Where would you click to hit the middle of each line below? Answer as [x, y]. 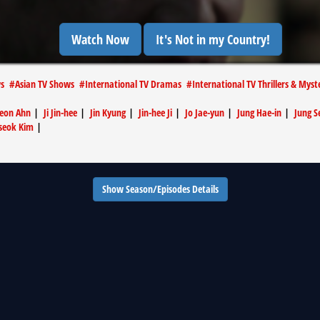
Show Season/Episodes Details [160, 189]
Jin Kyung [108, 112]
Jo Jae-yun [205, 112]
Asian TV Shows [45, 84]
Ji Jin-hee [60, 112]
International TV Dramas [133, 84]
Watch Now [100, 39]
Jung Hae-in [259, 112]
